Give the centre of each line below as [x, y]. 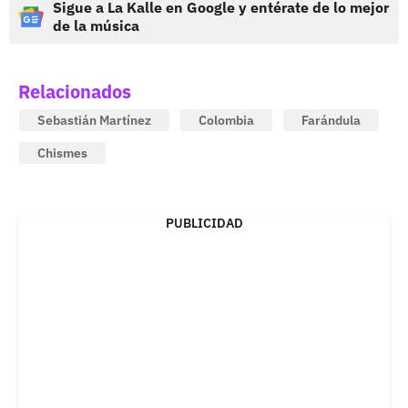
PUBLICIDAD [204, 223]
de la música [96, 25]
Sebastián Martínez [94, 120]
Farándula [331, 120]
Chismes [62, 153]
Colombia [226, 120]
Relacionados [75, 92]
